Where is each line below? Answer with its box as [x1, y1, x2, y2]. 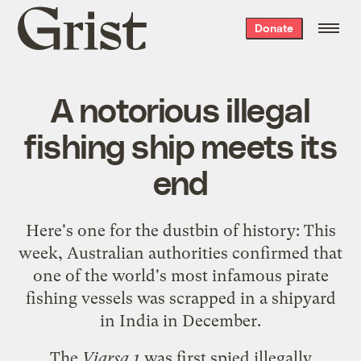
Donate [254, 21, 293, 35]
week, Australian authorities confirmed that [19, 243, 342, 263]
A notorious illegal [50, 88, 311, 129]
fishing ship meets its [24, 124, 337, 165]
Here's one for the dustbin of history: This [25, 220, 336, 240]
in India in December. [100, 310, 261, 330]
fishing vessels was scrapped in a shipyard [25, 288, 336, 308]
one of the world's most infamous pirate [32, 265, 329, 285]
